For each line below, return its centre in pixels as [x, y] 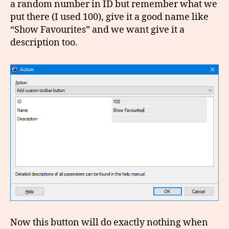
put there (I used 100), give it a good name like [109, 17]
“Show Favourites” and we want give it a [97, 30]
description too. [44, 42]
